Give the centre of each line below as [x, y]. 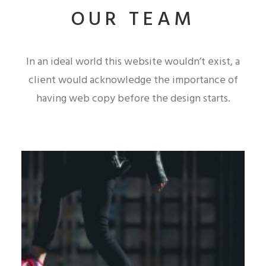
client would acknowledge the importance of [133, 80]
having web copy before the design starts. [133, 99]
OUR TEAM [133, 20]
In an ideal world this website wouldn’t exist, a [133, 62]
